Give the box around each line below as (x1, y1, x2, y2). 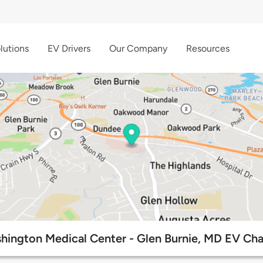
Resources (186, 42, 230, 54)
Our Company (109, 42, 167, 54)
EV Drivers (48, 42, 90, 54)
